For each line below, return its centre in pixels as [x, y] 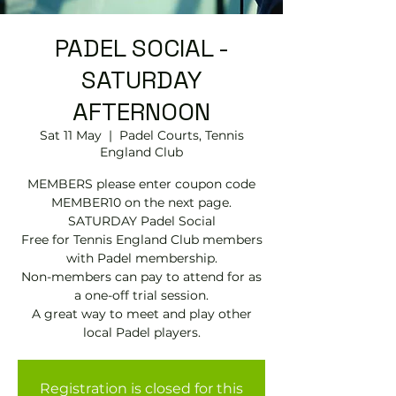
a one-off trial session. [141, 295]
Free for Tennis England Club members [141, 240]
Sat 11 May [70, 135]
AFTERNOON [141, 111]
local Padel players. [141, 332]
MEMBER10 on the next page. [141, 202]
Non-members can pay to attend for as [141, 277]
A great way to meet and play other [141, 314]
